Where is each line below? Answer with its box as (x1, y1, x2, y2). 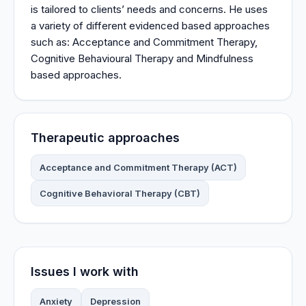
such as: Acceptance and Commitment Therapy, (31, 35, 258, 48)
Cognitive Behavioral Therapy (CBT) (40, 187, 200, 199)
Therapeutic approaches (31, 130, 180, 145)
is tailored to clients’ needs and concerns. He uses (31, 2, 268, 16)
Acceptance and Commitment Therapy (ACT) (40, 161, 237, 173)
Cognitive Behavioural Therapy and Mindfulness (31, 51, 253, 65)
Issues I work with (31, 264, 139, 279)
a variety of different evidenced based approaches (31, 18, 270, 32)
